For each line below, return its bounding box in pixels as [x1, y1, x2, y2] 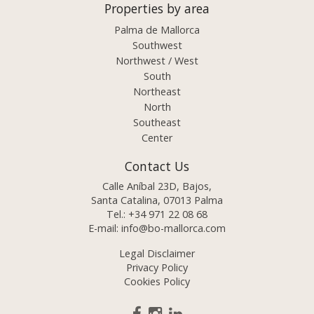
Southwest [132, 39, 182, 53]
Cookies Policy [124, 275, 190, 289]
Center [142, 131, 172, 145]
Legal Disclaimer [119, 247, 195, 261]
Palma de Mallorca [114, 23, 200, 37]
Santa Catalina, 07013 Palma [91, 193, 223, 207]
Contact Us [125, 158, 189, 175]
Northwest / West [116, 54, 198, 68]
